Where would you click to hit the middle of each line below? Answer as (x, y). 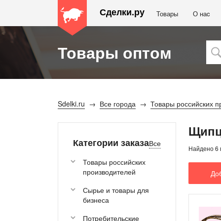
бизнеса (96, 200)
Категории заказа (111, 143)
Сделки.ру (122, 12)
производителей (109, 172)
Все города (118, 104)
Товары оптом (115, 52)
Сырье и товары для (116, 190)
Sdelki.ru (71, 104)
